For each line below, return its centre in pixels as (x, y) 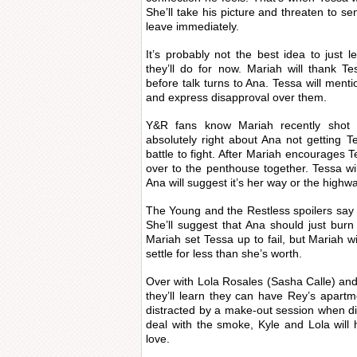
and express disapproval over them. (236, 97)
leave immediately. (192, 26)
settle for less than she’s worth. (224, 253)
